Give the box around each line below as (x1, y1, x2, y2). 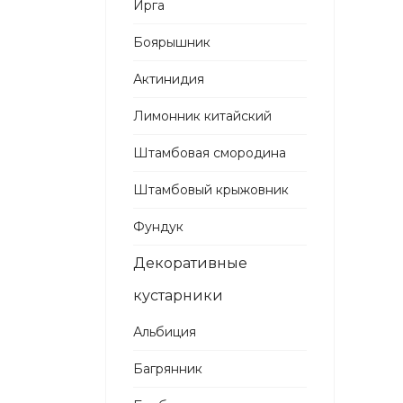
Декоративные (133, 255, 247, 272)
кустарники (133, 287, 223, 304)
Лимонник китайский (133, 108, 272, 124)
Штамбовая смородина (133, 145, 286, 161)
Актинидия (133, 71, 204, 87)
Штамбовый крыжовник (133, 182, 289, 198)
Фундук (133, 219, 184, 235)
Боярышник (133, 34, 210, 50)
